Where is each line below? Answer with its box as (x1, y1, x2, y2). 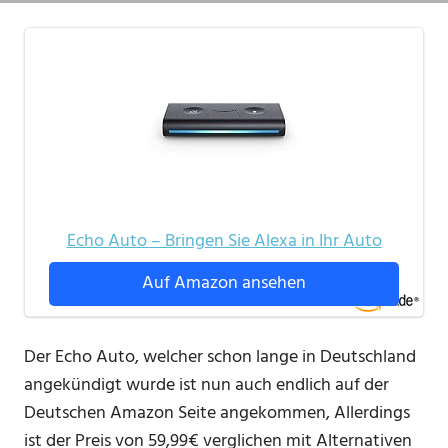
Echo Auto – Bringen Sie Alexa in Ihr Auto (66, 227, 382, 257)
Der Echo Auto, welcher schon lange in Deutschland (24, 343, 416, 373)
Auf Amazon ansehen (142, 269, 306, 299)
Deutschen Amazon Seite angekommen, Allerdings (24, 399, 410, 429)
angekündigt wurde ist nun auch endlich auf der (24, 371, 389, 401)
